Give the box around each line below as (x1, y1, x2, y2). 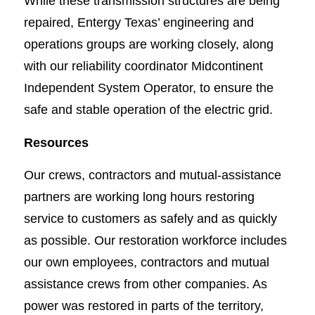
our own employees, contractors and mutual (23, 255, 269, 270)
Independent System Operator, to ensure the (23, 80, 274, 96)
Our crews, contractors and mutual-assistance (23, 167, 281, 183)
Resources (23, 134, 89, 150)
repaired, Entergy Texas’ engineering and (23, 15, 254, 30)
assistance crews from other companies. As (23, 276, 267, 292)
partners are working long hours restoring (23, 189, 255, 205)
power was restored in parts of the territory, (23, 298, 264, 314)
